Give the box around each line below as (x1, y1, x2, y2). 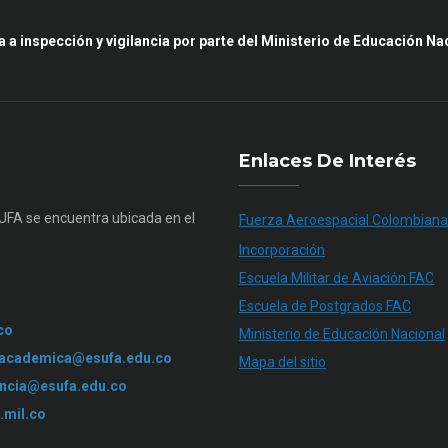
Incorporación (239, 241, 325, 258)
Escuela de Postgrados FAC (239, 297, 411, 314)
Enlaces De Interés (239, 149, 416, 172)
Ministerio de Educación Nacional (239, 325, 445, 342)
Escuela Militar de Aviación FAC (239, 269, 434, 286)
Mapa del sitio (239, 353, 326, 370)
